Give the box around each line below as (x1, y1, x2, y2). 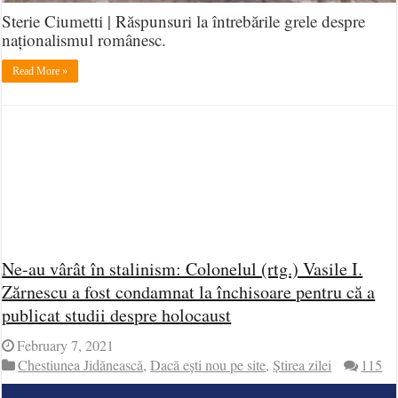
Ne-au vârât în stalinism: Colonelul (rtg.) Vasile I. (2, 257, 363, 281)
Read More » (12, 65, 68, 78)
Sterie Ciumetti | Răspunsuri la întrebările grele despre (2, 10, 366, 33)
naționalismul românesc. (2, 28, 167, 52)
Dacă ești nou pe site (150, 355, 267, 375)
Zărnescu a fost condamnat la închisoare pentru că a (2, 280, 376, 304)
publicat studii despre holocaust (2, 303, 232, 327)
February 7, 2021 (17, 336, 115, 355)
